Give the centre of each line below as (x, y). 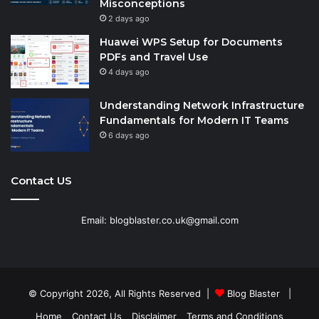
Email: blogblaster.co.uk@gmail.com (159, 220)
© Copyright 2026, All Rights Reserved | (121, 293)
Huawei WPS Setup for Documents (191, 42)
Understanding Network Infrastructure (202, 105)
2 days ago (129, 18)
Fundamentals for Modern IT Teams (194, 120)
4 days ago (129, 72)
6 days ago (129, 135)
